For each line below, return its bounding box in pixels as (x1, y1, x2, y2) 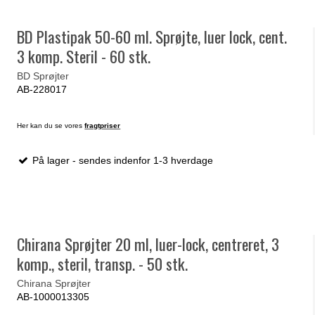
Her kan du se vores (17, 121, 85, 129)
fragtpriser (84, 121, 121, 129)
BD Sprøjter (17, 70, 70, 82)
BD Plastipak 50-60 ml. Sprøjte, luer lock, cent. (17, 25, 288, 49)
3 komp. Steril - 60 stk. (17, 44, 151, 69)
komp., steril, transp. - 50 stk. (17, 252, 188, 276)
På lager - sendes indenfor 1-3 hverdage (30, 154, 214, 166)
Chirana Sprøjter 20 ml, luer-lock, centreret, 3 (17, 232, 280, 257)
